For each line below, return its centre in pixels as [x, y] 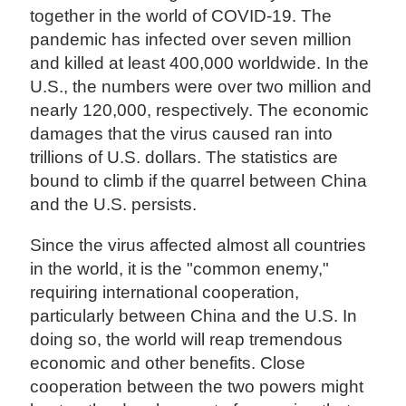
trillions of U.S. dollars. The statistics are [184, 157]
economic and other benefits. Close [168, 362]
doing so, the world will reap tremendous [187, 339]
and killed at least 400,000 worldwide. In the [200, 63]
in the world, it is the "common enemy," [180, 268]
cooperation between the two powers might [197, 386]
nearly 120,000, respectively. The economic [200, 110]
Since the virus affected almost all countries [198, 245]
